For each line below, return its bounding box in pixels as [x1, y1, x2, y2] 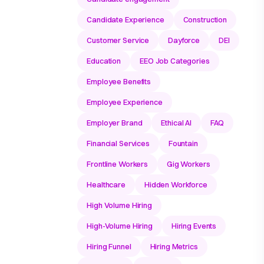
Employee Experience [87, 97, 163, 107]
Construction [183, 15, 227, 25]
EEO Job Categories [140, 56, 210, 66]
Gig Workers [167, 159, 210, 169]
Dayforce [168, 35, 200, 45]
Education [87, 56, 121, 66]
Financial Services [87, 138, 150, 148]
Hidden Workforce [144, 180, 207, 190]
